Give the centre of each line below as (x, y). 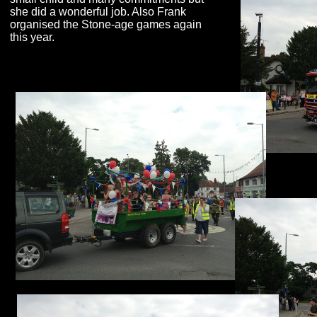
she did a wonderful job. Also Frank (98, 12)
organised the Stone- (62, 24)
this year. (32, 37)
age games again (158, 24)
